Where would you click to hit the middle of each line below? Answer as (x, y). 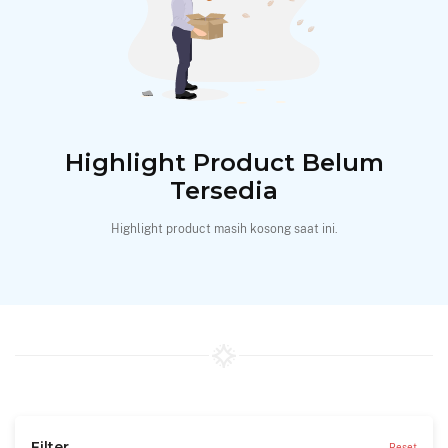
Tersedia (224, 191)
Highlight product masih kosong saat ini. (224, 229)
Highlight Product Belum (224, 163)
